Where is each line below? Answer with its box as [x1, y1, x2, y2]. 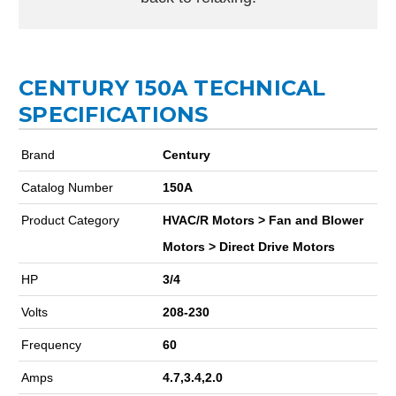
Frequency [21, 337, 81, 352]
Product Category [21, 212, 119, 227]
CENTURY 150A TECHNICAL [19, 74, 326, 101]
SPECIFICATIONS [19, 101, 209, 127]
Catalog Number [21, 179, 113, 194]
